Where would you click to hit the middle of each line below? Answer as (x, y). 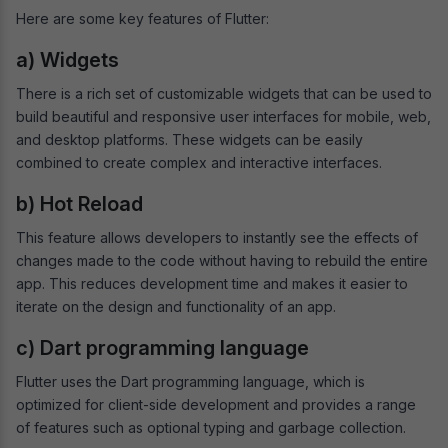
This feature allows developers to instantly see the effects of (217, 237)
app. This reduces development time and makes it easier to (212, 283)
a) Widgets (67, 59)
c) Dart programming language (162, 347)
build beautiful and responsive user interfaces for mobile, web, (223, 116)
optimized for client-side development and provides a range (216, 404)
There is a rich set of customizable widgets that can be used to (224, 93)
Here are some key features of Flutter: (142, 18)
